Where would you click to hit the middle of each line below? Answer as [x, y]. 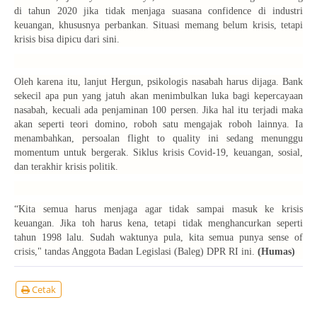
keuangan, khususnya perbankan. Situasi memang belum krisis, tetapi [158, 25]
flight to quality [164, 139]
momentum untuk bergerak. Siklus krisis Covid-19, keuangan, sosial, [158, 153]
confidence [230, 11]
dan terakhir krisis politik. [66, 167]
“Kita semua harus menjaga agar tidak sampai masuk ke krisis [158, 209]
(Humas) [276, 252]
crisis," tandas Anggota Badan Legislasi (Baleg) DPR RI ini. [136, 252]
